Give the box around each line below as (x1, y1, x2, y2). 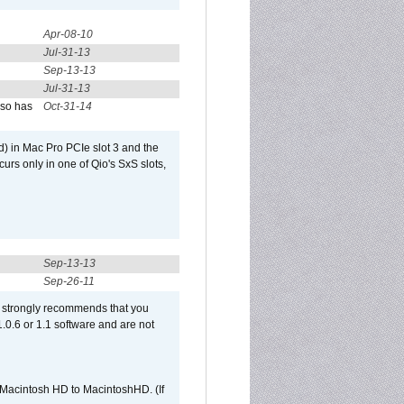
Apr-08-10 (43, 28, 93, 41)
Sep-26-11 (43, 275, 95, 288)
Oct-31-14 (43, 100, 92, 113)
